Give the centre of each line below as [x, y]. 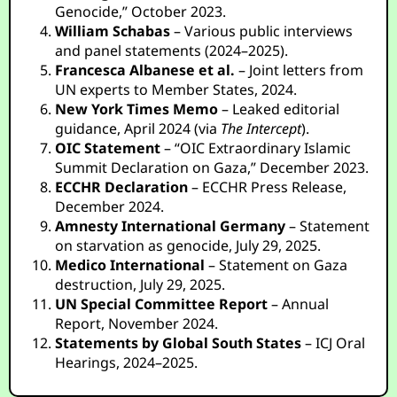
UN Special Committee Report [162, 304]
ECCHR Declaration [122, 187]
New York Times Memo [137, 109]
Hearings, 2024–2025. [127, 362]
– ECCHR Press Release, [268, 187]
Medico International [130, 265]
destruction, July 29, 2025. [140, 284]
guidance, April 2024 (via [138, 128]
